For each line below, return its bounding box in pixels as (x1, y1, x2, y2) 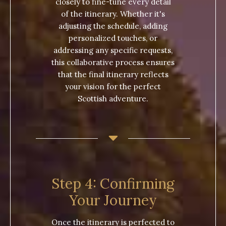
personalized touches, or (69, 33, 157, 43)
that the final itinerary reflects (58, 70, 168, 80)
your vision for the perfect (65, 82, 161, 92)
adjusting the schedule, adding (59, 21, 167, 31)
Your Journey (69, 191, 157, 210)
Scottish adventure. (78, 94, 148, 104)
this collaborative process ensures (51, 58, 175, 68)
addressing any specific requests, (53, 45, 173, 55)
